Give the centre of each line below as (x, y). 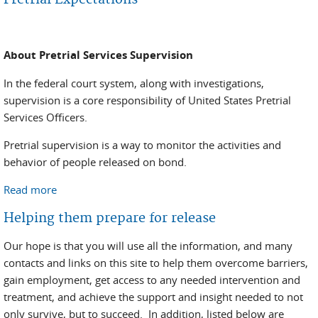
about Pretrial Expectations (122, 190)
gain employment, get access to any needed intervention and (152, 280)
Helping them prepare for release (110, 218)
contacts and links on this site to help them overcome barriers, (156, 263)
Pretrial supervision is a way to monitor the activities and (142, 145)
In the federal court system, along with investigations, (134, 83)
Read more (30, 190)
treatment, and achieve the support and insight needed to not (153, 297)
